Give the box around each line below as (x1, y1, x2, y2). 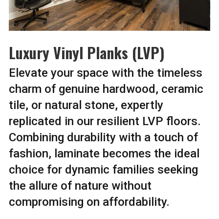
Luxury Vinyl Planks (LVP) (8, 41, 165, 64)
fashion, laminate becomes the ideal (8, 146, 199, 160)
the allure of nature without (8, 178, 152, 193)
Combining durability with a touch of (8, 130, 198, 144)
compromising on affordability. (8, 195, 170, 209)
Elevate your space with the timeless (8, 66, 202, 80)
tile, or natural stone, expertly (8, 98, 163, 112)
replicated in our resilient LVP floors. (8, 114, 201, 128)
